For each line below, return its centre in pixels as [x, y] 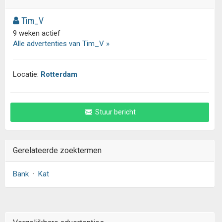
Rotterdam [59, 74]
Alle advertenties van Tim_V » [61, 44]
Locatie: [27, 74]
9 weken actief [37, 33]
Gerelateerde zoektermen [57, 150]
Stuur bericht [114, 112]
